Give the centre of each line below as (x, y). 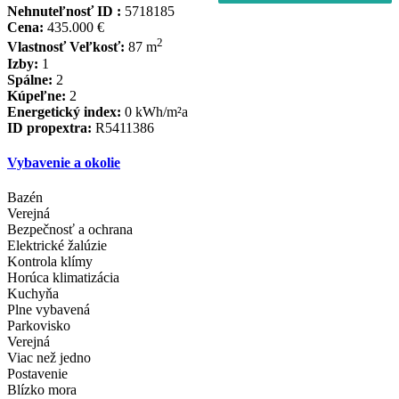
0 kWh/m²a (155, 111)
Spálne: (30, 79)
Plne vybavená (49, 310)
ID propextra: (49, 127)
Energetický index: (64, 111)
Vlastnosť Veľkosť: (66, 47)
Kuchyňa (33, 294)
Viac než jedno (49, 358)
